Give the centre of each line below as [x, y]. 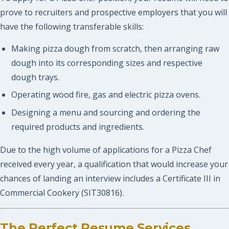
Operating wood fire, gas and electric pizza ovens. [106, 95]
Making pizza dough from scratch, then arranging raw [115, 48]
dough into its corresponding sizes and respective [107, 63]
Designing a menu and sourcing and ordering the [106, 112]
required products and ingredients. [77, 127]
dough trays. [35, 77]
